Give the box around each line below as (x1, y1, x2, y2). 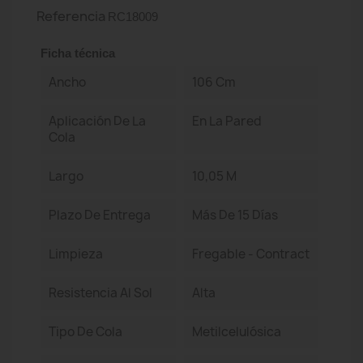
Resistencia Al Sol (49, 284, 152, 301)
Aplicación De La (49, 113, 146, 130)
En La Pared (191, 113, 262, 130)
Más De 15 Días (191, 207, 278, 224)
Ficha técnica (41, 46, 115, 60)
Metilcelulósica (191, 323, 281, 340)
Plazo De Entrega (49, 207, 151, 224)
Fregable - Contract (191, 246, 310, 263)
